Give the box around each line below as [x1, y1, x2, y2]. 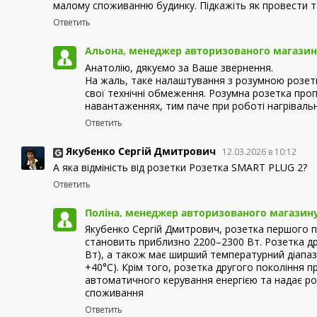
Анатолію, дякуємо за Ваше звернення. [85, 60, 273, 74]
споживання [85, 286, 144, 299]
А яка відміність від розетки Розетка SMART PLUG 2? [53, 160, 307, 174]
